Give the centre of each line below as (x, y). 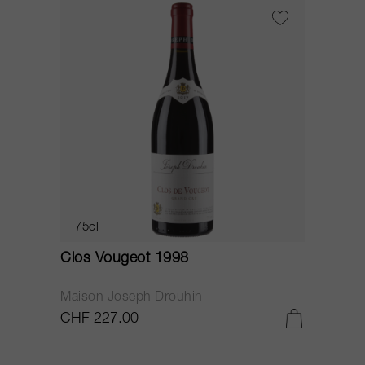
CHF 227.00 (99, 319)
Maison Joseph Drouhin (132, 298)
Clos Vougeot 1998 (125, 259)
